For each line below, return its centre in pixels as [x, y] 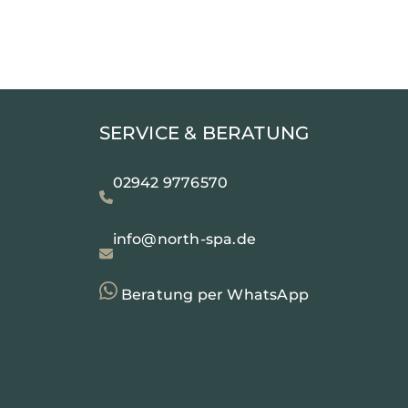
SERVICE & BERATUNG [204, 133]
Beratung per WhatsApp [213, 295]
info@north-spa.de [184, 240]
